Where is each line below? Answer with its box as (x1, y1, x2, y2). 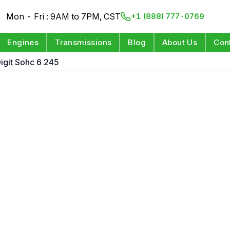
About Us (162, 37, 198, 47)
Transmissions (55, 37, 112, 47)
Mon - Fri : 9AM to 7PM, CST (6, 11, 121, 22)
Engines (7, 37, 39, 47)
